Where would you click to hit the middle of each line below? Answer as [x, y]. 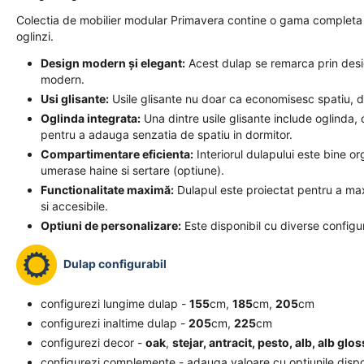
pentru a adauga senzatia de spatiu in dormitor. [167, 134]
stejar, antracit [212, 342]
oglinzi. [35, 36]
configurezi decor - [93, 342]
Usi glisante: [75, 99]
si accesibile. [74, 206]
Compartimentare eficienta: [117, 154]
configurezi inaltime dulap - [115, 323]
